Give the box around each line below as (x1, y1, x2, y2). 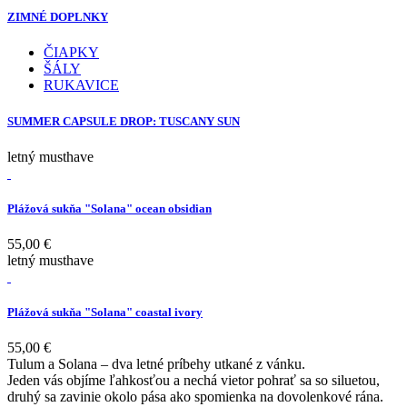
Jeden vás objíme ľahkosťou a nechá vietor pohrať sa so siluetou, (7, 372, 380, 389)
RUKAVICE (44, 77, 119, 94)
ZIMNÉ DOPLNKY (7, 10, 108, 25)
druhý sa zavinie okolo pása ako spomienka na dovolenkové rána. (7, 389, 383, 405)
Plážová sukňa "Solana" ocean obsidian (7, 201, 212, 215)
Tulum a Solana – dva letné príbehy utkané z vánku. (7, 356, 305, 372)
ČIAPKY (44, 45, 99, 61)
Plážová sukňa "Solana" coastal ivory (7, 305, 203, 320)
